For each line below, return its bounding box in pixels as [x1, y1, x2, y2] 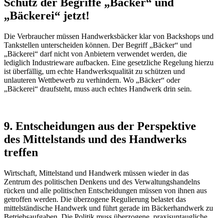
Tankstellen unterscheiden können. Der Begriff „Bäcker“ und [4, 41, 192, 50]
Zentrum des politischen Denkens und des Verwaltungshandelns [4, 178, 200, 186]
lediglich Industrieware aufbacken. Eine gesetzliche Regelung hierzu [4, 58, 214, 67]
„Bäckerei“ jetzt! [4, 9, 90, 22]
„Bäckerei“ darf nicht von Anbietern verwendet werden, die [4, 50, 187, 58]
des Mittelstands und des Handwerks [4, 133, 186, 146]
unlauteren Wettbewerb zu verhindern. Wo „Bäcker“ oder [4, 76, 180, 85]
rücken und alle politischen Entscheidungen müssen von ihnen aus [4, 186, 207, 195]
